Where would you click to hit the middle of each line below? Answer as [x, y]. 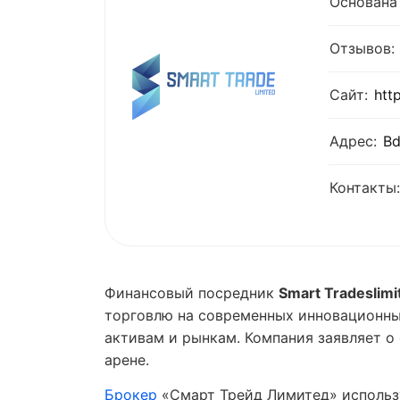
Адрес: [353, 141]
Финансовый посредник [192, 293]
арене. [127, 360]
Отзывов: [362, 48]
